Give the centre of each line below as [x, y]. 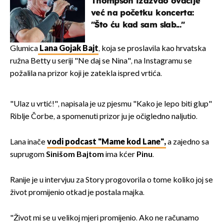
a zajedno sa [187, 142]
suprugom [28, 155]
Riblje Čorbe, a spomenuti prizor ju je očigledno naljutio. [104, 117]
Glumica [24, 49]
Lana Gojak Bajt [68, 49]
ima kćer [120, 155]
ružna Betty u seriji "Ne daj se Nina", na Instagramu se [101, 61]
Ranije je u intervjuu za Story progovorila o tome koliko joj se [111, 180]
